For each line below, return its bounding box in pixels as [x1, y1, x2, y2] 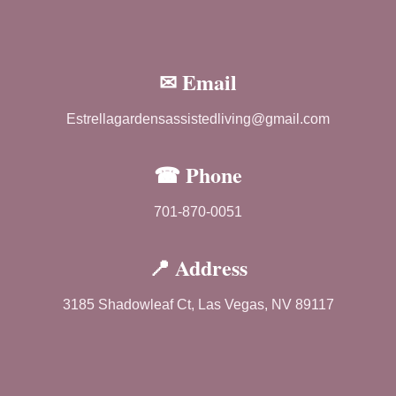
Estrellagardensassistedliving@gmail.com [66, 111, 330, 127]
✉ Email [159, 66, 237, 98]
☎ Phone [154, 159, 242, 191]
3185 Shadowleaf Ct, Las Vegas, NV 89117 [62, 297, 334, 313]
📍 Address [148, 252, 247, 284]
